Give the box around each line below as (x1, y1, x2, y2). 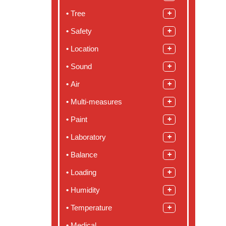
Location (71, 44, 98, 53)
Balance (71, 150, 97, 159)
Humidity (71, 186, 100, 195)
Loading (71, 168, 96, 177)
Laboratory (71, 133, 106, 142)
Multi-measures (71, 97, 122, 106)
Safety (71, 27, 92, 36)
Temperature (71, 203, 114, 212)
